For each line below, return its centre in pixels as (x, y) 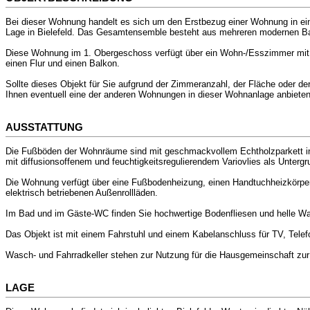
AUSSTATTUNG (44, 127)
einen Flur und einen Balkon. (63, 64)
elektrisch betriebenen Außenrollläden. (82, 193)
